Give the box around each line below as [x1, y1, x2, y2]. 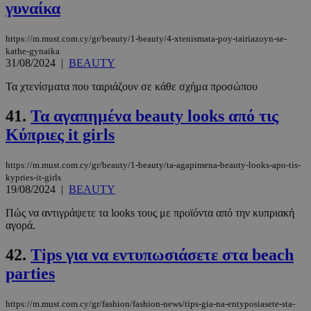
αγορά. [6, 219, 35, 231]
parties [6, 264, 55, 283]
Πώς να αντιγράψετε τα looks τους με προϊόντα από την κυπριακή [6, 206, 294, 219]
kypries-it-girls [6, 171, 61, 183]
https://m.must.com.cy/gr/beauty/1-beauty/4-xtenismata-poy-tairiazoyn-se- [6, 33, 287, 44]
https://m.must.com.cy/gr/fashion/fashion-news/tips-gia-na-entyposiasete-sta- [6, 298, 295, 309]
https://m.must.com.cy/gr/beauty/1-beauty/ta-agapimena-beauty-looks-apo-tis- [6, 159, 301, 170]
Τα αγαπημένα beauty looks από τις [31, 106, 278, 125]
